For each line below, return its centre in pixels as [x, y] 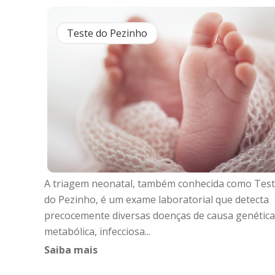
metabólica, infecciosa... [97, 231]
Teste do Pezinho [107, 33]
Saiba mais [71, 250]
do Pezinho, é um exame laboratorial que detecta [157, 199]
